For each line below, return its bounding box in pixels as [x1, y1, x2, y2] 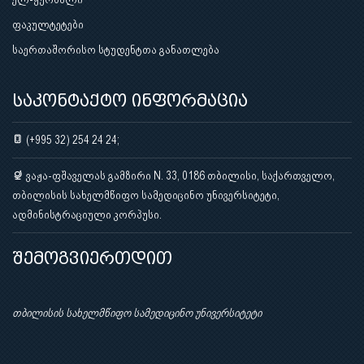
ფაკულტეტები [12, 17, 84, 31]
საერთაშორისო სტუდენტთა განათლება [12, 42, 219, 56]
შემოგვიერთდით [12, 248, 172, 268]
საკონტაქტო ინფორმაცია [12, 90, 248, 110]
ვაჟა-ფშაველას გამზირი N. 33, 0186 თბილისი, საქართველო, [24, 168, 335, 182]
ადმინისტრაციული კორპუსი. [12, 207, 162, 221]
